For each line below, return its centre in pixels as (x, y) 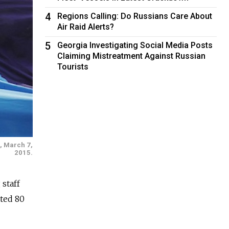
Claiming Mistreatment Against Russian (132, 56)
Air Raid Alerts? (86, 27)
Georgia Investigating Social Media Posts (135, 45)
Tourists (73, 66)
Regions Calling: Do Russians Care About (135, 16)
